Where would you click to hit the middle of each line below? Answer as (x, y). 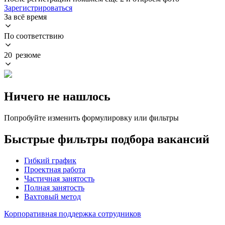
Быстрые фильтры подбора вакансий (107, 139)
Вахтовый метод (52, 196)
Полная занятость (54, 187)
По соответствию (34, 36)
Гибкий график (50, 160)
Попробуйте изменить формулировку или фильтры (91, 118)
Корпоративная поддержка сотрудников (73, 213)
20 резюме (22, 55)
